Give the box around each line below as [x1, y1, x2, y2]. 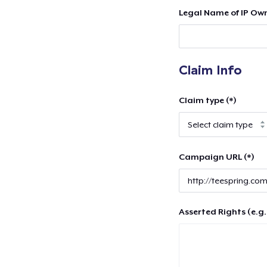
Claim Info [178, 61, 242, 78]
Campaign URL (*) [178, 151, 254, 162]
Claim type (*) [178, 95, 237, 105]
